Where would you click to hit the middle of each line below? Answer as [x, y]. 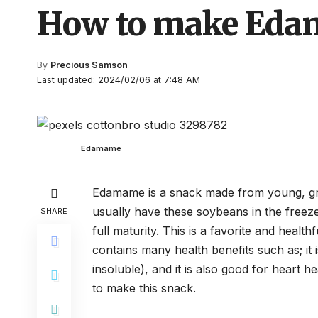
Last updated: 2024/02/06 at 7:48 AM [119, 80]
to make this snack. [144, 288]
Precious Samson [89, 65]
